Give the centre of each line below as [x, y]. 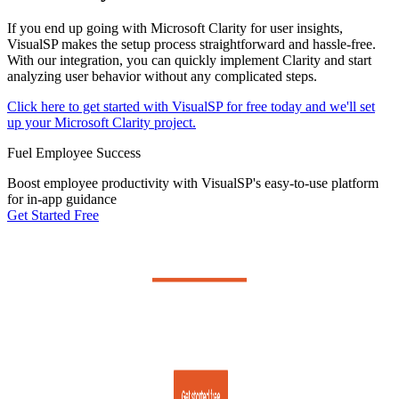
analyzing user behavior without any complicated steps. [162, 76]
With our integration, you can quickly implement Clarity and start [189, 60]
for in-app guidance [62, 199]
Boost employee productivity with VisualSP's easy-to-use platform [193, 183]
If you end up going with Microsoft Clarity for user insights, [175, 28]
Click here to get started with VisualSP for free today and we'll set [191, 106]
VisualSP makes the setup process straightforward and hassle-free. [191, 44]
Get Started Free [53, 215]
